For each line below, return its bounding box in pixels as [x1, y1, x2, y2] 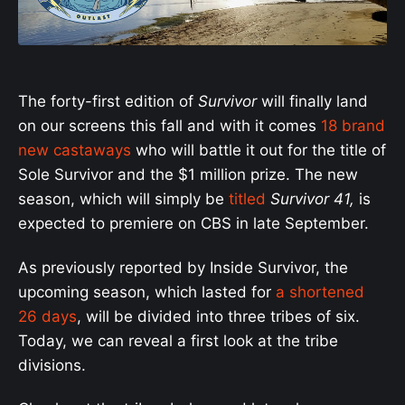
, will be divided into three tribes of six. [77, 306, 360, 325]
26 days [18, 306, 77, 325]
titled [229, 190, 270, 209]
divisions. [18, 355, 86, 374]
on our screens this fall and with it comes [18, 117, 321, 136]
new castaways [18, 141, 131, 160]
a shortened [276, 282, 364, 301]
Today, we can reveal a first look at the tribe [18, 331, 338, 350]
